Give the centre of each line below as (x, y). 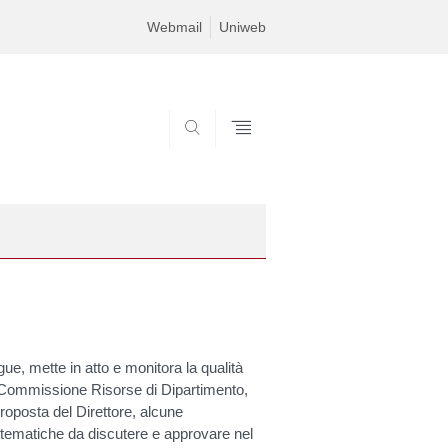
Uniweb (242, 27)
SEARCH (230, 155)
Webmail (174, 27)
